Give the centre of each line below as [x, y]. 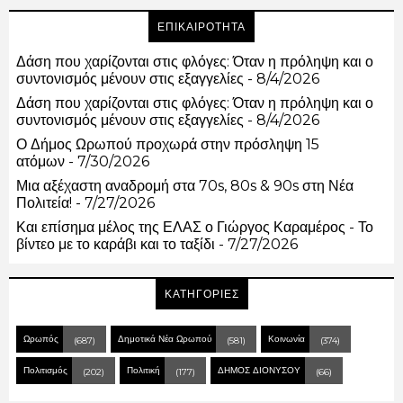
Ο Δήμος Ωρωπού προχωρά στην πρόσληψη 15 [168, 145]
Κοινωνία [287, 339]
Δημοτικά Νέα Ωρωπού [165, 339]
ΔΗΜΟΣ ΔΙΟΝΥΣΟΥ [259, 371]
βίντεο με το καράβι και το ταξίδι [116, 245]
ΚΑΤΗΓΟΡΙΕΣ [201, 295]
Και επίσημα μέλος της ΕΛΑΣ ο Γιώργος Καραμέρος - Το [195, 228]
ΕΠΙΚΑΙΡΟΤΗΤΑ [201, 27]
